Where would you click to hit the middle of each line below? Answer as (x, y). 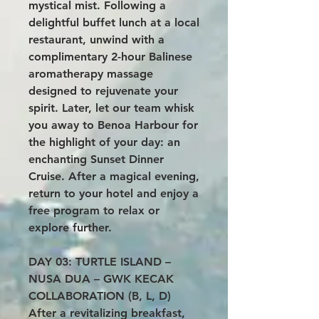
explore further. (70, 227)
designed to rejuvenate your (103, 90)
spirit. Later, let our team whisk (111, 108)
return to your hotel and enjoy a (114, 193)
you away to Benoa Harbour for (113, 125)
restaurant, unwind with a (96, 39)
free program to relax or (94, 210)
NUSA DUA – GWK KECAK (101, 278)
